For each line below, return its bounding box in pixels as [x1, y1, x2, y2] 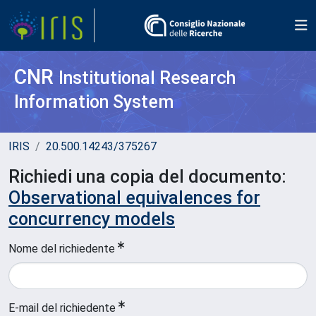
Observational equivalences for [8, 188, 260, 208]
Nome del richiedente [8, 242, 115, 255]
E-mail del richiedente [8, 301, 116, 315]
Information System [14, 92, 174, 112]
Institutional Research [59, 68, 236, 88]
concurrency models [8, 209, 175, 229]
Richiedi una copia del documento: [8, 166, 286, 187]
